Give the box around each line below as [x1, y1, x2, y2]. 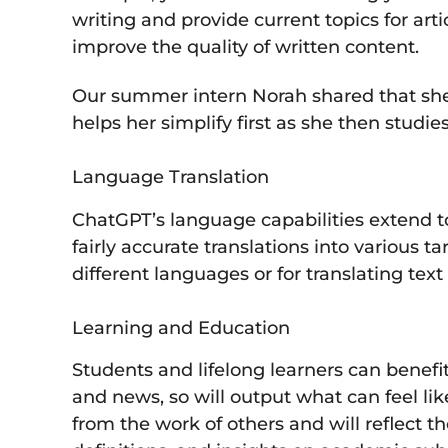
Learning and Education [72, 316, 290, 339]
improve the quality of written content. [72, 35, 419, 58]
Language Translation [72, 166, 269, 189]
